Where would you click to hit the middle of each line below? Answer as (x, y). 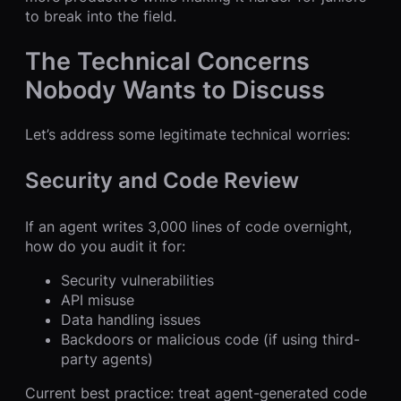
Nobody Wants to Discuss (175, 90)
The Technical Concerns (167, 61)
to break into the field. (101, 17)
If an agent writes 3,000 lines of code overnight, (188, 227)
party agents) (107, 359)
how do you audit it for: (105, 247)
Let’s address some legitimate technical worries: (188, 134)
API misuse (98, 300)
